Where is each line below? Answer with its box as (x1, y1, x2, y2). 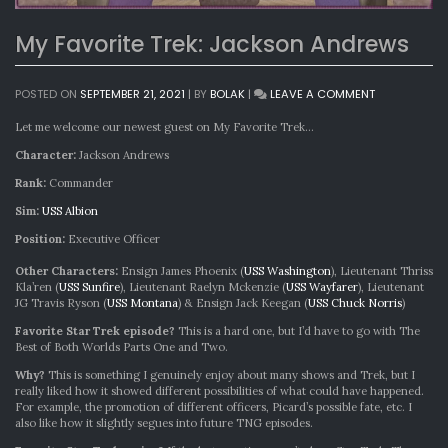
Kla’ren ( (15, 280, 59, 294)
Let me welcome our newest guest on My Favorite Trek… (15, 120, 314, 134)
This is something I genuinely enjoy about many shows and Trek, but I (45, 368, 415, 382)
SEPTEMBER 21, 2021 (80, 86, 185, 103)
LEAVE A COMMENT (270, 86, 375, 103)
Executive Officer (65, 232, 160, 246)
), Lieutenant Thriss (331, 264, 433, 278)
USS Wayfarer (286, 280, 358, 294)
